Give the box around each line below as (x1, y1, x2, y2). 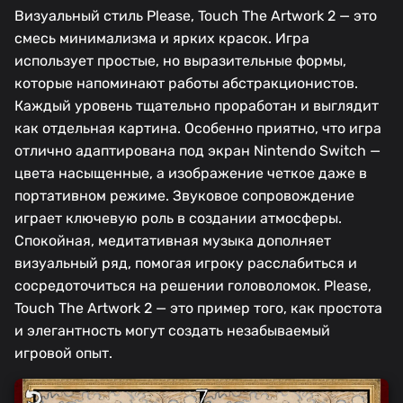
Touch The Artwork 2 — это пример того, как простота (14, 300, 382, 318)
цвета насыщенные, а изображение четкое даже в (14, 165, 367, 183)
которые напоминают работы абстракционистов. (14, 75, 358, 93)
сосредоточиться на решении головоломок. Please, (14, 277, 372, 295)
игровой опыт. (14, 345, 112, 363)
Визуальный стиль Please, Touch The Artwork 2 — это (14, 7, 377, 25)
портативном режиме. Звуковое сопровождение (14, 187, 354, 205)
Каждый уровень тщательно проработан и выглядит (14, 97, 379, 115)
